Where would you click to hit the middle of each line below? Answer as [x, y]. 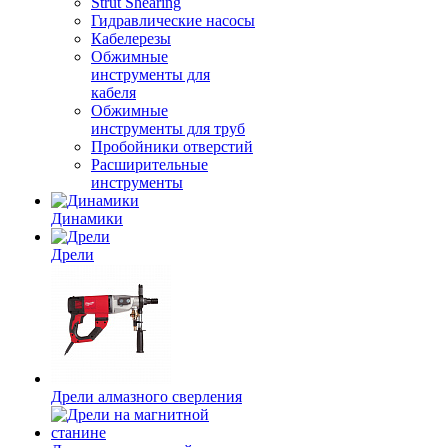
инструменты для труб [168, 128]
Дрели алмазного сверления [146, 396]
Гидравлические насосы [173, 20]
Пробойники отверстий [172, 146]
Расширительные [149, 164]
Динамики [87, 218]
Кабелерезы [131, 38]
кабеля [113, 92]
